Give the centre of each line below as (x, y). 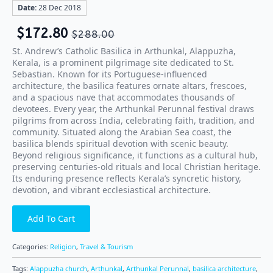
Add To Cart (51, 218)
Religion (63, 246)
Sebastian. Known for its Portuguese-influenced (110, 74)
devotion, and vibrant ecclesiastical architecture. (112, 190)
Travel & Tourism (106, 246)
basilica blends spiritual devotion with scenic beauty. (120, 144)
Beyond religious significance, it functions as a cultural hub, (135, 155)
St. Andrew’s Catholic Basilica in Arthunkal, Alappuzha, (124, 51)
